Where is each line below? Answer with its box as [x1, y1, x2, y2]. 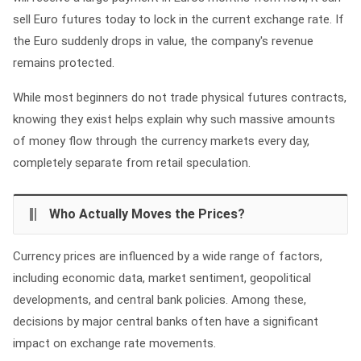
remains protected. [13, 56, 114, 70]
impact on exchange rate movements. [13, 336, 216, 351]
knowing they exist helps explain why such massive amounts [13, 112, 335, 127]
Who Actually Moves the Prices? [49, 206, 245, 222]
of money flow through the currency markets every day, [13, 134, 309, 148]
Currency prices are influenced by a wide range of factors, [13, 249, 322, 263]
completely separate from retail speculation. [13, 156, 251, 170]
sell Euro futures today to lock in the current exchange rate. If [13, 12, 344, 27]
